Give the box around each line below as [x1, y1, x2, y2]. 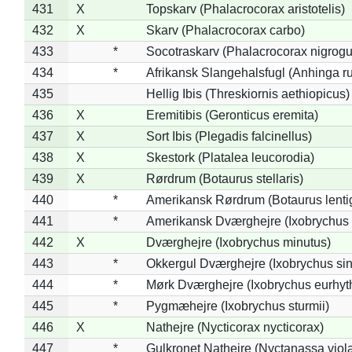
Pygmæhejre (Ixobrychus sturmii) [145, 299, 329, 313]
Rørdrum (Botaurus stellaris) [145, 171, 303, 185]
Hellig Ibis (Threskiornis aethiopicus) [145, 86, 350, 101]
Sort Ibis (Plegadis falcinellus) [145, 129, 312, 143]
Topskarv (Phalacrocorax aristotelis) [145, 2, 345, 16]
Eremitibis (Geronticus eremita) [145, 108, 318, 122]
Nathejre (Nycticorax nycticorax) [145, 320, 324, 334]
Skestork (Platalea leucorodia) [145, 150, 314, 164]
